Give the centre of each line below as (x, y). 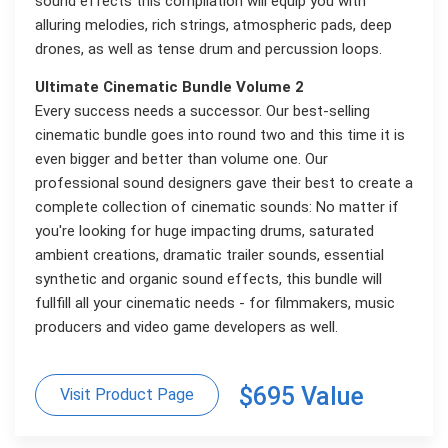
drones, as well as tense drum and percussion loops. (208, 48)
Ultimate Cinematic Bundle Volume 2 (169, 87)
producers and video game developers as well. (186, 327)
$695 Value (301, 396)
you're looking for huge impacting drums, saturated (204, 231)
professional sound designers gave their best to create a (224, 183)
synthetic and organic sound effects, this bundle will (208, 279)
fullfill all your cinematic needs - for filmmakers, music (215, 303)
